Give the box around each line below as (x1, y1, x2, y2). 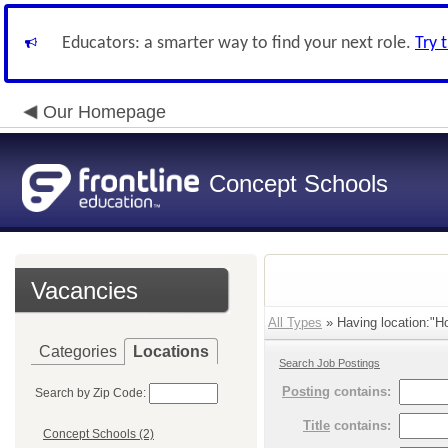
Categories (39, 343, 117, 360)
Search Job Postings (279, 357, 380, 369)
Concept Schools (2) (43, 427, 154, 442)
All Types (268, 315, 322, 330)
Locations (133, 343, 209, 360)
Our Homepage (43, 102, 166, 122)
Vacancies (31, 277, 138, 304)
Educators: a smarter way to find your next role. (62, 34, 415, 53)
